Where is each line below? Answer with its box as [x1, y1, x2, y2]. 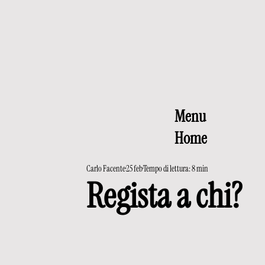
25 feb [126, 163, 143, 174]
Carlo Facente [86, 163, 125, 174]
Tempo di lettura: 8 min [143, 163, 208, 174]
